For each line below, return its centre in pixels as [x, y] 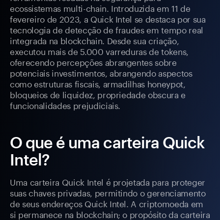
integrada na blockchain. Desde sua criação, [95, 40]
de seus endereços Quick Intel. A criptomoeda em [107, 203]
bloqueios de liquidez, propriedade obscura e [98, 94]
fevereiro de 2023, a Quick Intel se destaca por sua [108, 18]
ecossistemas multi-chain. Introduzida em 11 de [100, 8]
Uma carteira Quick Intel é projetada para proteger [108, 181]
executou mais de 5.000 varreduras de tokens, [99, 51]
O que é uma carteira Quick [107, 142]
